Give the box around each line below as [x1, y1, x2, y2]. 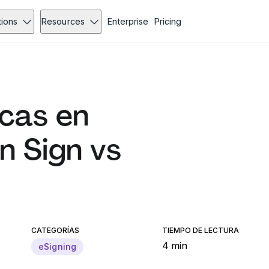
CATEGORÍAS [31, 226, 80, 235]
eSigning [38, 241, 77, 252]
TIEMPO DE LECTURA [162, 226, 240, 235]
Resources [41, 16, 85, 26]
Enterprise [107, 16, 148, 26]
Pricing [154, 16, 181, 26]
